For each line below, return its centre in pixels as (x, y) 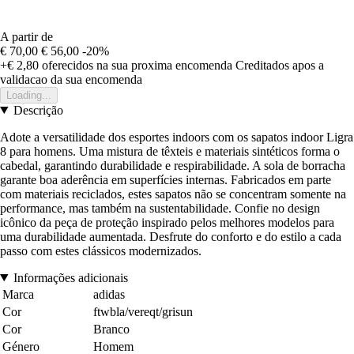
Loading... (29, 95)
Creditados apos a (280, 65)
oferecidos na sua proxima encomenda (136, 65)
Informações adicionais (70, 277)
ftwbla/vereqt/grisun (143, 311)
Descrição (38, 110)
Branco (111, 329)
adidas (109, 294)
